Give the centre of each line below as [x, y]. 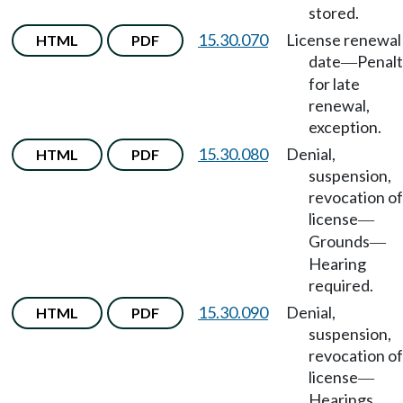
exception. [345, 127]
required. [341, 285]
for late [334, 84]
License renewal [344, 40]
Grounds [339, 241]
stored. [334, 13]
